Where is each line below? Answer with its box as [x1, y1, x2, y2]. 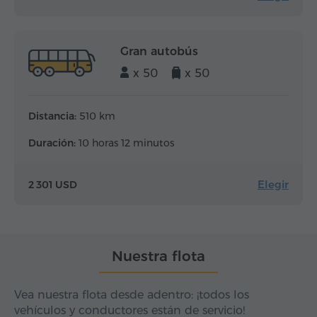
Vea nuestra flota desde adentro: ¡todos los [14, 288, 249, 302]
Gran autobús [120, 45, 198, 59]
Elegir [258, 178, 289, 192]
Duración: [28, 137, 76, 150]
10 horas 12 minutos [76, 137, 174, 150]
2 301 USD [28, 178, 77, 191]
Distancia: [28, 110, 76, 123]
